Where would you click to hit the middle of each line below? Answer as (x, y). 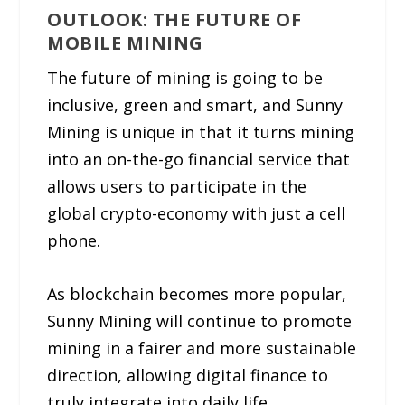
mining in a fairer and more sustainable (202, 348)
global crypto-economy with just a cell (197, 214)
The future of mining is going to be (185, 78)
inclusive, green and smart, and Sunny (195, 105)
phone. (74, 241)
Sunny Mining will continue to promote (200, 321)
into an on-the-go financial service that (199, 160)
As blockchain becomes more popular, (197, 294)
